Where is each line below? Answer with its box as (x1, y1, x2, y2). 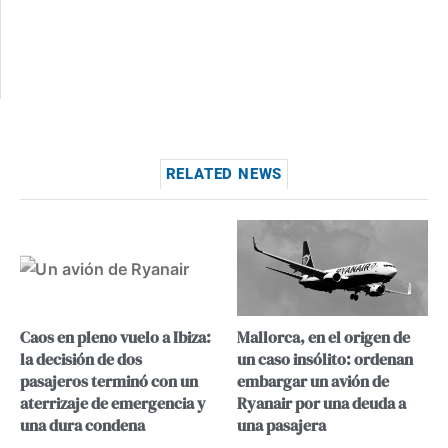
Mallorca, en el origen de (236, 325, 410, 348)
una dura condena (20, 413, 145, 436)
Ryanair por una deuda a (236, 391, 406, 414)
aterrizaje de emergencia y (20, 391, 206, 414)
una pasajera (236, 413, 326, 436)
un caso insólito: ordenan (236, 347, 413, 370)
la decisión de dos (20, 347, 142, 370)
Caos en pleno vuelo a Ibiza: (20, 325, 211, 348)
